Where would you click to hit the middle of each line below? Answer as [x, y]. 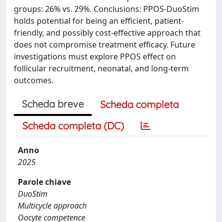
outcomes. [34, 80]
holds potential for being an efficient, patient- [99, 21]
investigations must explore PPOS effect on [95, 56]
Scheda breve [53, 104]
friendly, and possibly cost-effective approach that [107, 33]
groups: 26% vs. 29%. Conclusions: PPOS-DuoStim [107, 9]
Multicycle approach [52, 206]
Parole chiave [44, 182]
